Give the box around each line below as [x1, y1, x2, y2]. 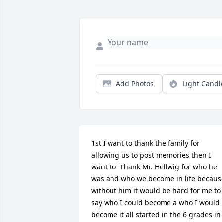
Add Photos [116, 79, 154, 89]
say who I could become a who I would [91, 198, 220, 208]
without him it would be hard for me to [91, 186, 221, 196]
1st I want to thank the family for [91, 138, 200, 148]
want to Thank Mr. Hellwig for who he [91, 162, 217, 172]
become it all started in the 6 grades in [91, 210, 221, 220]
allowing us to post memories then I [91, 150, 211, 160]
